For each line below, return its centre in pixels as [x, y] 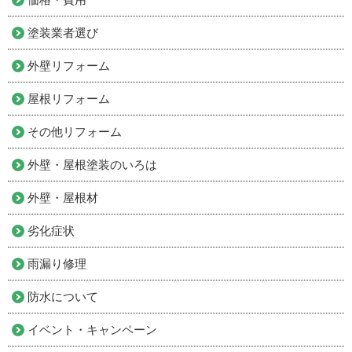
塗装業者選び [63, 33]
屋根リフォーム [69, 99]
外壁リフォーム [69, 66]
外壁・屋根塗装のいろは [92, 165]
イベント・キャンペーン [92, 330]
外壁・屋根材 [63, 198]
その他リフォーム [75, 132]
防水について [63, 297]
